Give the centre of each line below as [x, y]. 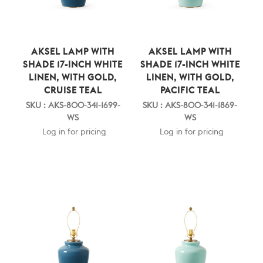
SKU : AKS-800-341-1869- [190, 105]
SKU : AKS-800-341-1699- [73, 105]
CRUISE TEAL [73, 90]
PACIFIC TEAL [190, 90]
